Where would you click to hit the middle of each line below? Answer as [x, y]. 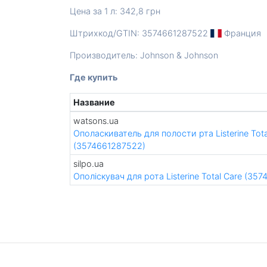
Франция [242, 33]
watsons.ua [96, 121]
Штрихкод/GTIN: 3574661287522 [140, 33]
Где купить [94, 77]
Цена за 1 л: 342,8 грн [115, 11]
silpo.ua [88, 164]
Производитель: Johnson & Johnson [144, 55]
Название [94, 102]
